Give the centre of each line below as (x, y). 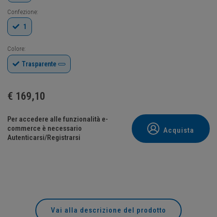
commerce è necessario (45, 128)
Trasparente (39, 64)
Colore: (16, 49)
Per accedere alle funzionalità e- (58, 119)
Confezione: (23, 11)
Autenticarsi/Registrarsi (44, 137)
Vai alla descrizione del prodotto (108, 210)
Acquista (178, 130)
